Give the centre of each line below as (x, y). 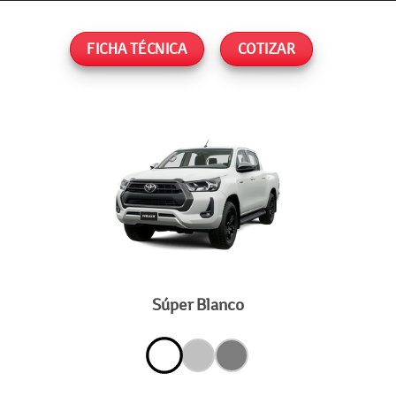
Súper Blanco (198, 305)
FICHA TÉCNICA (137, 49)
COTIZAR (267, 49)
